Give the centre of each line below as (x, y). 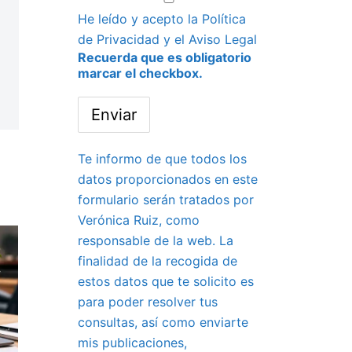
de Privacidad (118, 39)
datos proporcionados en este (167, 179)
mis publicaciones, (132, 343)
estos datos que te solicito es (165, 281)
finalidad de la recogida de (157, 261)
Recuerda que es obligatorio (164, 57)
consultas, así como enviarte (163, 322)
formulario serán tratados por (165, 200)
